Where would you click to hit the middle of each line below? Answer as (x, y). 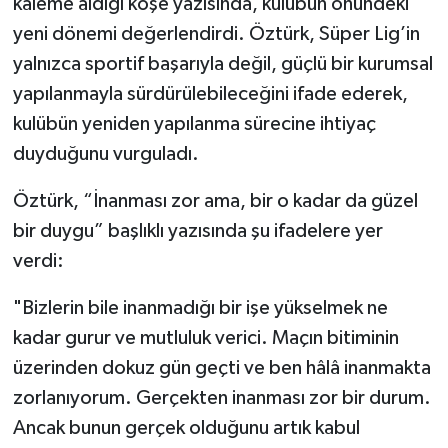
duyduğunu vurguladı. (105, 154)
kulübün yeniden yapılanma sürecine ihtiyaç (194, 124)
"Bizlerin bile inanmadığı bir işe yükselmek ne (200, 308)
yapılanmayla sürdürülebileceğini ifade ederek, (210, 94)
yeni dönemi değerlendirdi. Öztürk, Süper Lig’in (216, 34)
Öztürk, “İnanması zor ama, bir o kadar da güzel (215, 201)
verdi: (38, 261)
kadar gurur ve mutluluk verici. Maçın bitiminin (205, 338)
